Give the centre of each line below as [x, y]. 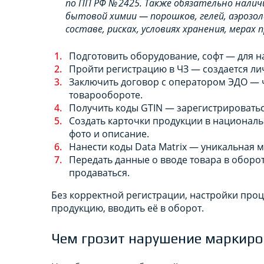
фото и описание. [109, 133]
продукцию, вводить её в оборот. [128, 208]
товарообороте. [106, 95]
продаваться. [99, 172]
